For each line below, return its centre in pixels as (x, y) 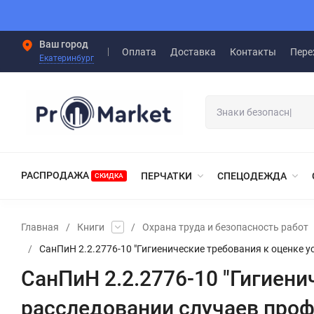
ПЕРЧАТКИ (166, 176)
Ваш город (64, 44)
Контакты (253, 52)
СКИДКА (109, 175)
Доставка (193, 52)
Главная (40, 227)
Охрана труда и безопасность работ (225, 227)
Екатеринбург (67, 58)
